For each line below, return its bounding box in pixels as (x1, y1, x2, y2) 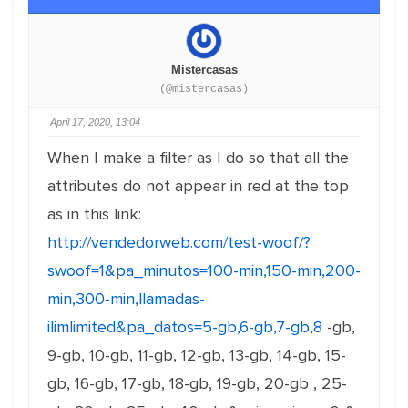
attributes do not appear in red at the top (47, 176, 349, 196)
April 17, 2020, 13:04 (50, 117, 140, 127)
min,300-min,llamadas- (47, 289, 205, 309)
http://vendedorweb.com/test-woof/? (47, 232, 311, 252)
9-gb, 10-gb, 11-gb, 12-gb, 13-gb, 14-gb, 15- (47, 345, 346, 365)
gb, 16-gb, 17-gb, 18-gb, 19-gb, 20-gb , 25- (47, 373, 347, 393)
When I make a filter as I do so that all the (47, 148, 349, 168)
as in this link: (47, 204, 141, 224)
